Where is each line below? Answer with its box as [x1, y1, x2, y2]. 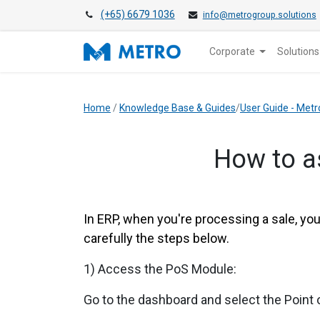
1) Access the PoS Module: [84, 261, 236, 277]
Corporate [209, 46, 255, 58]
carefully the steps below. [84, 231, 229, 246]
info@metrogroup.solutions [202, 10, 316, 21]
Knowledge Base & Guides [119, 102, 236, 114]
